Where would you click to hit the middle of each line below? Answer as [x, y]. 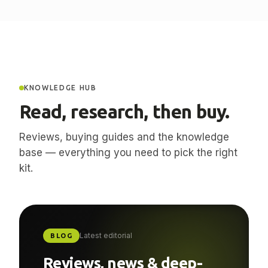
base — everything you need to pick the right [128, 180]
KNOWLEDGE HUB [60, 116]
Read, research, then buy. [124, 139]
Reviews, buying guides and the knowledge [124, 165]
